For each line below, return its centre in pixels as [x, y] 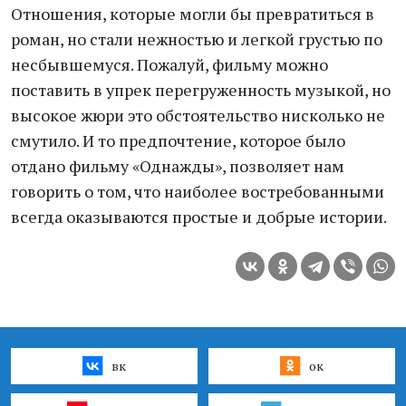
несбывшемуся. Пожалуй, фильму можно [169, 64]
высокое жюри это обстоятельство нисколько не [198, 115]
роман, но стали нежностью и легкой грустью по [197, 39]
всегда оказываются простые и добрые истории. [199, 217]
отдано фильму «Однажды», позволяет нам [178, 166]
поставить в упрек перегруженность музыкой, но [201, 90]
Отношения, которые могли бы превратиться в [193, 14]
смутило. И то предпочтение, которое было [178, 140]
